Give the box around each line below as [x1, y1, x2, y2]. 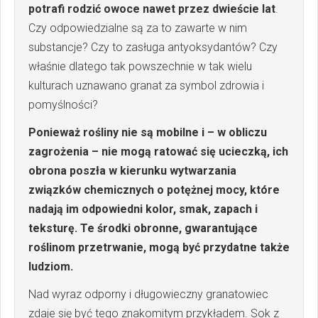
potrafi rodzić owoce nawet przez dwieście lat [28, 1, 275, 16]
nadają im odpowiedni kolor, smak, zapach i [28, 202, 258, 216]
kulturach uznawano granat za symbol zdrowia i [28, 78, 264, 92]
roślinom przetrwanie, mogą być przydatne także [28, 240, 290, 254]
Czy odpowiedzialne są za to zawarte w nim [28, 21, 247, 35]
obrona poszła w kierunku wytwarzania [28, 163, 236, 177]
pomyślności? [28, 97, 98, 111]
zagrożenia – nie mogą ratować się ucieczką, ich [28, 144, 288, 158]
